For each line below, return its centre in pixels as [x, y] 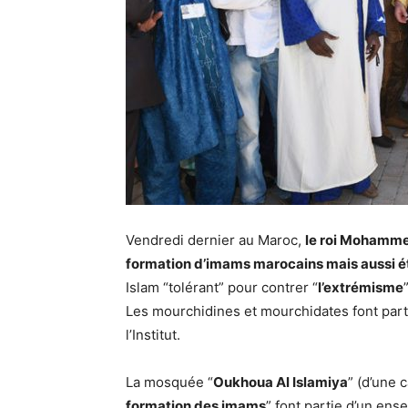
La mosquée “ [169, 382]
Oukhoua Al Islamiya [280, 382]
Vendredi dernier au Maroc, [215, 240]
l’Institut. [153, 335]
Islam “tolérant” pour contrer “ [222, 287]
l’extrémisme [361, 287]
